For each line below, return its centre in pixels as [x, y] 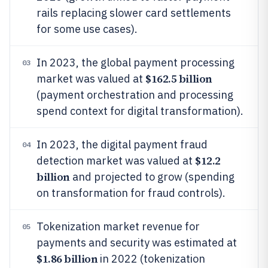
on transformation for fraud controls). [131, 193]
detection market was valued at [116, 161]
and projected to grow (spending [152, 177]
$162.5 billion [179, 79]
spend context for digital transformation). [140, 111]
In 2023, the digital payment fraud [122, 144]
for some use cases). [87, 29]
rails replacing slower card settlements [134, 13]
